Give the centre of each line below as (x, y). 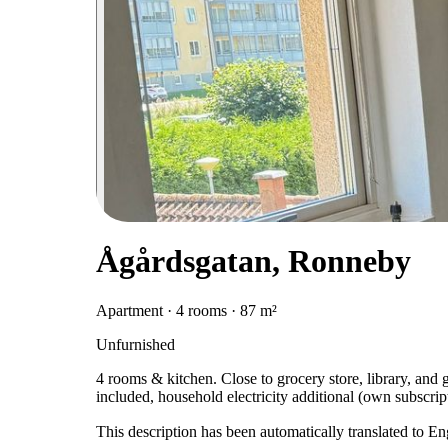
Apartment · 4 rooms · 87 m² (186, 310)
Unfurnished (135, 344)
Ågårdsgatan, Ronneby (253, 261)
